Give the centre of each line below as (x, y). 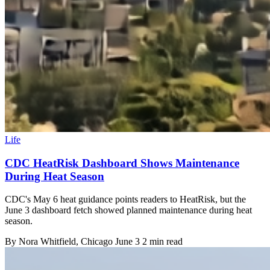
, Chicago (96, 242)
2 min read (162, 242)
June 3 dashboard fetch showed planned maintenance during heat (128, 210)
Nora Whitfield (47, 242)
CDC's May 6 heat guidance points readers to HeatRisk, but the (125, 199)
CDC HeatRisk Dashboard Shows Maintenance (122, 163)
